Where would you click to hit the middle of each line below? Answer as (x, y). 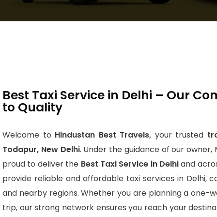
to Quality (32, 107)
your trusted (178, 135)
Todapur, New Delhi (41, 149)
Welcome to (29, 135)
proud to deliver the (41, 164)
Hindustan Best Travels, (103, 135)
